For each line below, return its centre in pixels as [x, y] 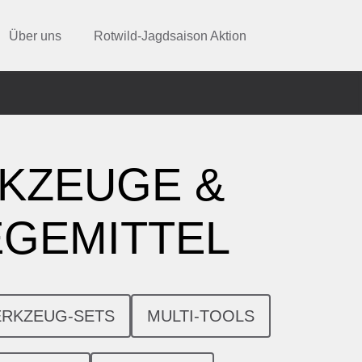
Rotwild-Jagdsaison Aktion [170, 36]
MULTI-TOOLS [201, 316]
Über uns [35, 36]
